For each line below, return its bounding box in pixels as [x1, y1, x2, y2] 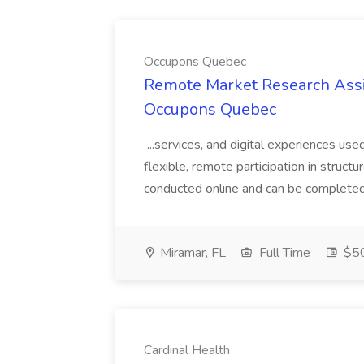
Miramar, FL [157, 244, 226, 262]
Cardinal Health [144, 341, 230, 359]
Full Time [256, 244, 310, 262]
